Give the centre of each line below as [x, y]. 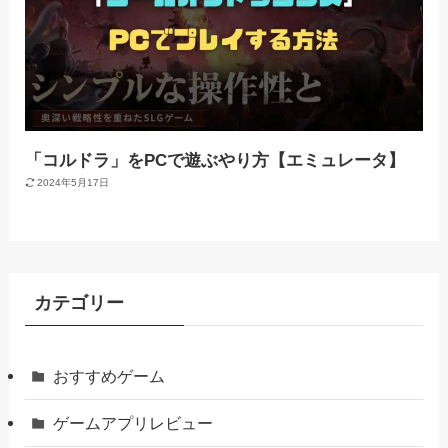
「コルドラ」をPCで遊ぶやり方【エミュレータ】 [214, 160]
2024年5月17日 [73, 182]
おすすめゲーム [109, 376]
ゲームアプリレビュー [133, 423]
